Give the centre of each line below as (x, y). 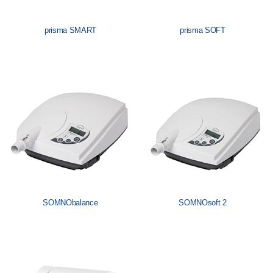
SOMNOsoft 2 (203, 203)
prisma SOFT (203, 30)
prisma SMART (70, 30)
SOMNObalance (70, 203)
